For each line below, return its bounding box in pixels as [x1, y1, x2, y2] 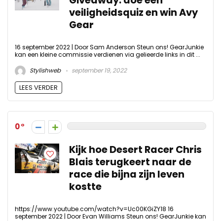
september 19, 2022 [70, 66, 127, 75]
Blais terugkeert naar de [69, 155, 191, 169]
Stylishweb [28, 66, 61, 75]
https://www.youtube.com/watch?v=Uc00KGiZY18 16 [15, 205, 174, 214]
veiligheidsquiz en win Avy [69, 5, 198, 19]
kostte [69, 180, 102, 194]
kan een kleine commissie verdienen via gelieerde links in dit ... [15, 50, 200, 59]
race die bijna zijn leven [69, 168, 184, 182]
